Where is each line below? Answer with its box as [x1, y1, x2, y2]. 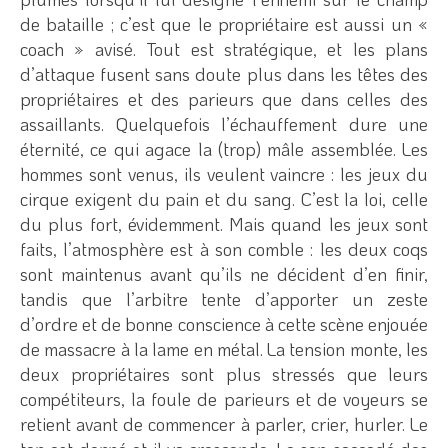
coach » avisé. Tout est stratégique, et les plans [20, 36, 428, 61]
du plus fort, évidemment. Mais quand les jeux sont [20, 211, 428, 236]
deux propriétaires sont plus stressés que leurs [20, 361, 428, 386]
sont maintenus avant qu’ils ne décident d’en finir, [20, 261, 428, 286]
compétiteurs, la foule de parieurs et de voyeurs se [20, 386, 428, 411]
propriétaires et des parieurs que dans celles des [20, 86, 428, 111]
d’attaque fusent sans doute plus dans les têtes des [20, 61, 428, 86]
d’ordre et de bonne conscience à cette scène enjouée [20, 311, 428, 336]
